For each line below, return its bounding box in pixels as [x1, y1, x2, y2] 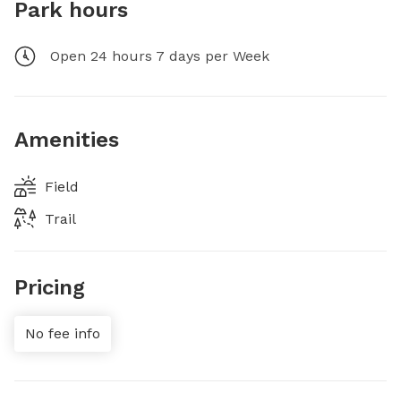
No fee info [25, 325, 100, 342]
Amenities [14, 127, 119, 152]
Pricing [14, 275, 85, 300]
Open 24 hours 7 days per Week [50, 47, 269, 64]
